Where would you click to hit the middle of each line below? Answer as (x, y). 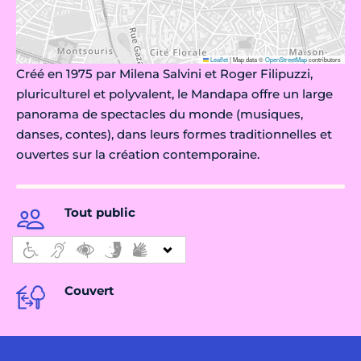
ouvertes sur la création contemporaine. (138, 155)
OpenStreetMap (286, 60)
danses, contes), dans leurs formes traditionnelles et (174, 135)
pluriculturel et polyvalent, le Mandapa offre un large (174, 94)
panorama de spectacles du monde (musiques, (160, 114)
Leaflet (218, 60)
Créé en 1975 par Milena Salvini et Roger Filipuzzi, (164, 74)
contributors (324, 60)
